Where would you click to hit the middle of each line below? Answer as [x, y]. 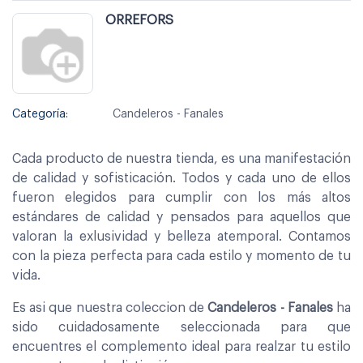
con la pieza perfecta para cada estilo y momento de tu [181, 256]
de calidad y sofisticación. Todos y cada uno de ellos [181, 178]
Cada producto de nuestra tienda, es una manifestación [181, 158]
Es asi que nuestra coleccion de [110, 307]
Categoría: [40, 114]
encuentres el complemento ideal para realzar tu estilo [181, 346]
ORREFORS [139, 20]
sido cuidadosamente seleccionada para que [181, 327]
